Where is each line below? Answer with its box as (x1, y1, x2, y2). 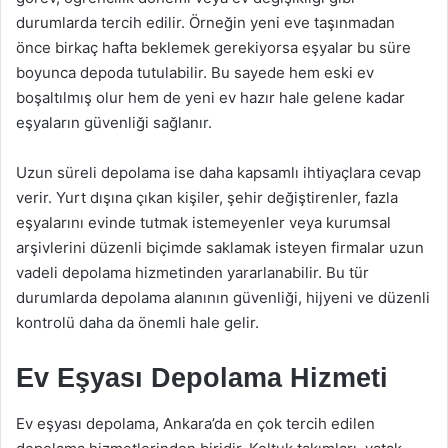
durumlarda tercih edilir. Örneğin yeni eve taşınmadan (16, 13, 395, 32)
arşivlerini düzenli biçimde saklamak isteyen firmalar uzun (16, 238, 424, 257)
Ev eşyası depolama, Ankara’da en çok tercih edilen (16, 413, 375, 433)
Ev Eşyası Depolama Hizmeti (16, 363, 388, 393)
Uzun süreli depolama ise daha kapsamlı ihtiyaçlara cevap (16, 163, 421, 182)
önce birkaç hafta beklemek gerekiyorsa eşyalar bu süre (16, 38, 411, 57)
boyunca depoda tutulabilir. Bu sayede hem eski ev (16, 63, 374, 82)
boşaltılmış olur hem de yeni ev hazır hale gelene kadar (16, 88, 405, 107)
